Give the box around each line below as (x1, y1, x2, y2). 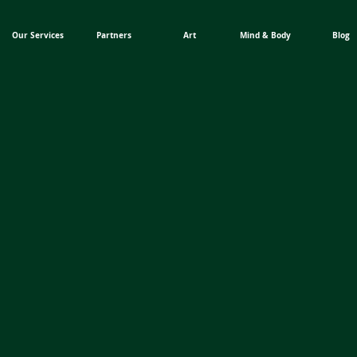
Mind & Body (239, 29, 291, 41)
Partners (96, 29, 131, 41)
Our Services (12, 29, 64, 41)
